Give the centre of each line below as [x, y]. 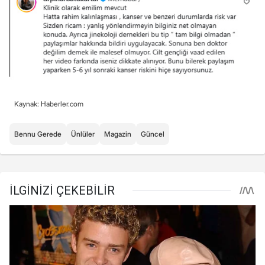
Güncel [153, 134]
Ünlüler [83, 134]
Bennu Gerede [38, 134]
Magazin [118, 134]
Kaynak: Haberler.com [49, 104]
